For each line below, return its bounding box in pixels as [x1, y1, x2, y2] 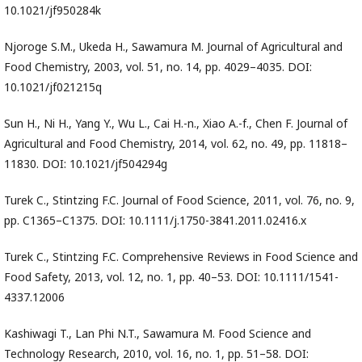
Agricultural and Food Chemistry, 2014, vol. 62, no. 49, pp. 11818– [4, 136, 347, 152]
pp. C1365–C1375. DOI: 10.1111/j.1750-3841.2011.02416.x [4, 213, 306, 229]
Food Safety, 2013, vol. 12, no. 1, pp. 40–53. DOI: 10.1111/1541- [4, 269, 339, 285]
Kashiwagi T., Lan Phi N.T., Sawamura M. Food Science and [4, 326, 311, 342]
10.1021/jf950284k [4, 2, 101, 19]
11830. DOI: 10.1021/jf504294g [4, 156, 167, 172]
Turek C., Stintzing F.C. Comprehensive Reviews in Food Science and [4, 249, 358, 265]
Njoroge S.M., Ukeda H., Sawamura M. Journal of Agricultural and [4, 39, 343, 55]
